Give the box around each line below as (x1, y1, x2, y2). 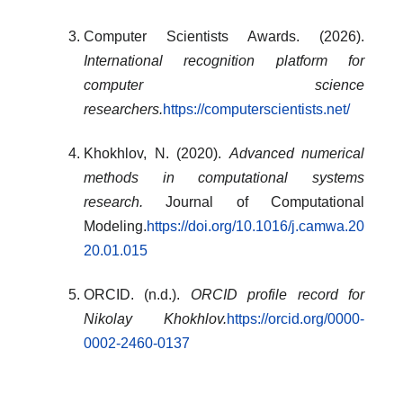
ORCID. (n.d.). (84, 287, 191, 302)
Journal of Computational (143, 194, 364, 210)
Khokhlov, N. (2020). (84, 146, 229, 161)
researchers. (84, 102, 163, 117)
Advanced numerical (228, 146, 364, 161)
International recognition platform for (84, 53, 364, 68)
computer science (84, 77, 364, 93)
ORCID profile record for (190, 287, 365, 302)
